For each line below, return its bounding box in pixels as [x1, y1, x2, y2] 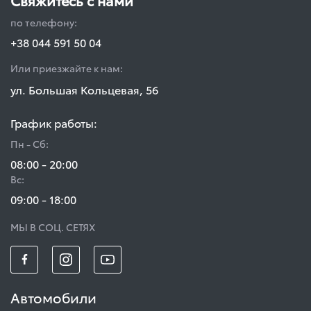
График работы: [10, 114, 97, 131]
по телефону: [10, 15, 77, 29]
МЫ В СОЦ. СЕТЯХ [10, 219, 95, 234]
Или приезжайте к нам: [10, 60, 123, 75]
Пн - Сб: [10, 136, 49, 151]
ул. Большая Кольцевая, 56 [10, 81, 158, 97]
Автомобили [10, 287, 96, 307]
